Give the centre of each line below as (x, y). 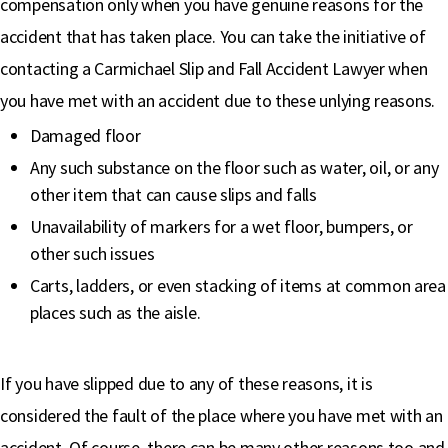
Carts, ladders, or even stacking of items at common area (238, 285)
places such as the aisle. (115, 312)
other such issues (92, 253)
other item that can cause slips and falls (173, 194)
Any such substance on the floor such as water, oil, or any (234, 167)
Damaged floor (85, 135)
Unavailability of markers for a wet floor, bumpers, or (221, 226)
